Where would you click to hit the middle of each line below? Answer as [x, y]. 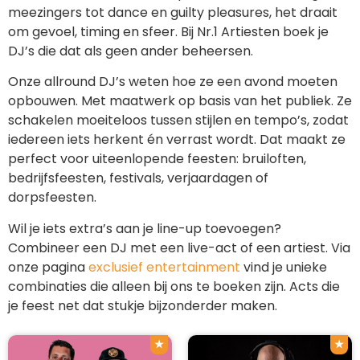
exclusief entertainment [164, 267]
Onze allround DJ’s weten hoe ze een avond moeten [173, 82]
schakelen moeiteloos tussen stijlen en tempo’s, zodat [178, 121]
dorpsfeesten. [52, 198]
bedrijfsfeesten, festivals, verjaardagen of [138, 178]
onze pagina [48, 267]
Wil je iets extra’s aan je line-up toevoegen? [145, 228]
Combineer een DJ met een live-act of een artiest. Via [179, 247]
